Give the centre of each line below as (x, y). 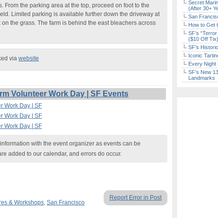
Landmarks (202, 78)
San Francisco (66, 202)
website (29, 58)
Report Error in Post (136, 198)
